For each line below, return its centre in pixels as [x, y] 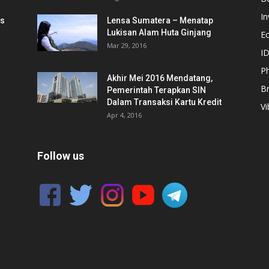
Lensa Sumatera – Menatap [160, 20]
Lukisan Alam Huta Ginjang [159, 32]
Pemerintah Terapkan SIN [156, 90]
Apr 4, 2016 [124, 115]
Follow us [61, 156]
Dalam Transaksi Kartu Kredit [164, 102]
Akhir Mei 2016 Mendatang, [160, 78]
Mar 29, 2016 [127, 45]
